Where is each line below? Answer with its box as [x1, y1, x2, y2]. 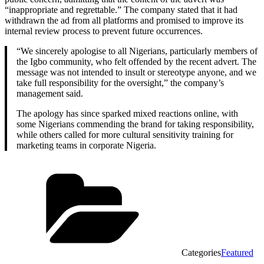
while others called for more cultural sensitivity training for [16, 129, 233, 140]
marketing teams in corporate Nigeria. [16, 140, 156, 150]
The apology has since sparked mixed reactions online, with [16, 108, 238, 118]
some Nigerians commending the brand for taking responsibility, [16, 118, 254, 129]
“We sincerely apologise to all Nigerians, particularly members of [16, 45, 258, 56]
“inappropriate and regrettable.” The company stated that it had [5, 4, 237, 15]
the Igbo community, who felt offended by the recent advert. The [16, 56, 256, 67]
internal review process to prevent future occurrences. [5, 25, 203, 36]
